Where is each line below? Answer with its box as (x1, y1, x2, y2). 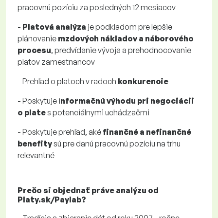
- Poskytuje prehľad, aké (18, 127, 103, 137)
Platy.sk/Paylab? (18, 195, 86, 204)
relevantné (18, 150, 54, 160)
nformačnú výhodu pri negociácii (60, 96, 194, 106)
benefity (18, 139, 54, 148)
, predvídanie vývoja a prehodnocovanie (51, 45, 191, 55)
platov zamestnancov (18, 57, 95, 67)
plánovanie (18, 34, 58, 43)
